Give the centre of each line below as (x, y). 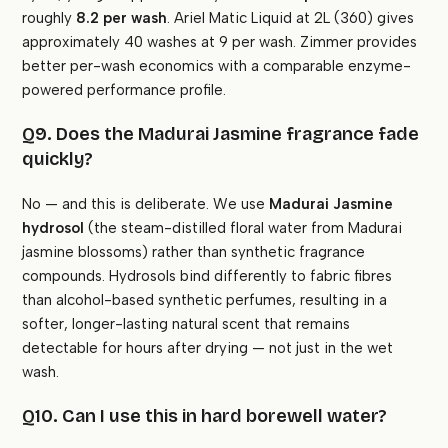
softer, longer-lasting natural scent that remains (186, 324)
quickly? (58, 159)
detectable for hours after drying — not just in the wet (208, 348)
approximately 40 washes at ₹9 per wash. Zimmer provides (220, 42)
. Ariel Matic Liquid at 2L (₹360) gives (291, 18)
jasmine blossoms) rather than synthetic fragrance (194, 252)
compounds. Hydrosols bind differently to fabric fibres (207, 276)
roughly (49, 18)
